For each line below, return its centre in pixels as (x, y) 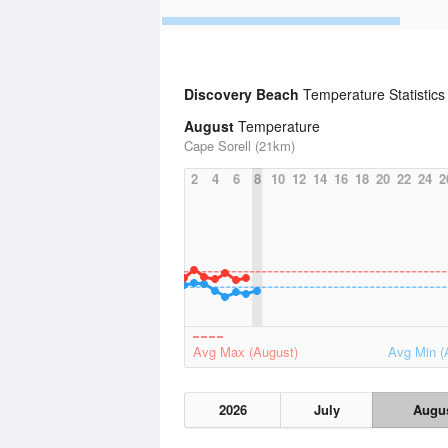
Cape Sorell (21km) (239, 145)
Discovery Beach (243, 94)
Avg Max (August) (245, 351)
